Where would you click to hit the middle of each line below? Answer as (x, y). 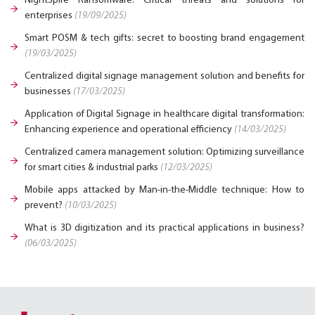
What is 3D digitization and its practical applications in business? (165, 229)
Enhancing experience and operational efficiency (129, 130)
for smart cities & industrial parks (92, 168)
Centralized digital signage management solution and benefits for (165, 77)
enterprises (50, 16)
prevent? (45, 206)
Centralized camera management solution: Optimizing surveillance (165, 153)
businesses (49, 92)
